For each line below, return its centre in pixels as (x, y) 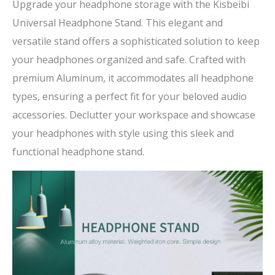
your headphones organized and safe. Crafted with (129, 59)
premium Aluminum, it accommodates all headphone (133, 78)
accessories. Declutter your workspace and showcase (134, 114)
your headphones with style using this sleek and (123, 133)
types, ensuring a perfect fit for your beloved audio (130, 96)
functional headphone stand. (78, 151)
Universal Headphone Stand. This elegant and (118, 22)
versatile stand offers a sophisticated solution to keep (136, 41)
